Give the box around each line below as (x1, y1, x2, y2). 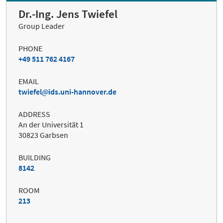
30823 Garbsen (18, 129, 68, 140)
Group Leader (18, 20, 65, 31)
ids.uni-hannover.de (48, 86, 116, 97)
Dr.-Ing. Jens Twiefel (18, 6, 117, 21)
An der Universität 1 (18, 119, 84, 129)
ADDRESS (18, 109, 50, 119)
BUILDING (18, 152, 51, 162)
